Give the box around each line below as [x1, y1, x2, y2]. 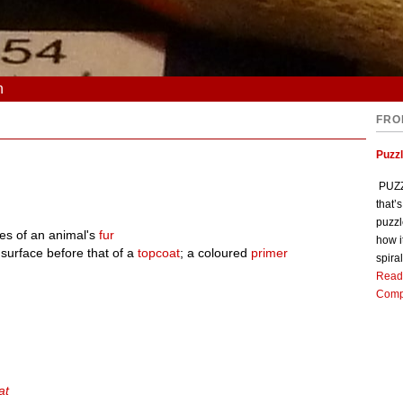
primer [251, 246, 289, 261]
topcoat [138, 246, 181, 261]
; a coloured [180, 246, 252, 261]
